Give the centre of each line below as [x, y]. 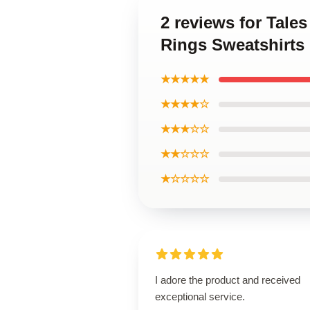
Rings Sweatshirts [232, 45]
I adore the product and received [228, 280]
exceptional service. [200, 297]
